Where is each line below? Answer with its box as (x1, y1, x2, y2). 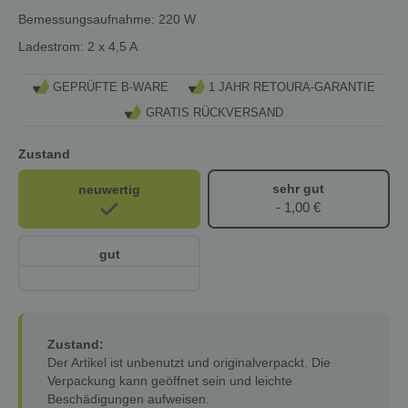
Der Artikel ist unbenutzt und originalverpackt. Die (47, 355, 331, 371)
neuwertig (78, 181, 141, 197)
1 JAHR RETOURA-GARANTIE (208, 80, 375, 95)
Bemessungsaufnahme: (18, 12, 155, 27)
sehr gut (272, 181, 325, 197)
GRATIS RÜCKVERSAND (145, 106, 283, 120)
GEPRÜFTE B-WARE (53, 80, 169, 95)
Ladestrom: (18, 39, 84, 55)
